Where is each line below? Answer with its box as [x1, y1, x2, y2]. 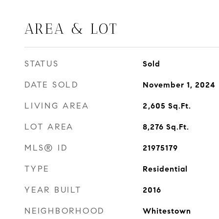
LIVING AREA [24, 101, 89, 111]
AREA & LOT [24, 21, 118, 37]
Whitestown [142, 206, 191, 216]
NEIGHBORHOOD [24, 206, 105, 216]
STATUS [24, 59, 59, 69]
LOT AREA [24, 122, 74, 132]
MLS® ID [24, 143, 68, 153]
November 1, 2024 [142, 80, 216, 89]
